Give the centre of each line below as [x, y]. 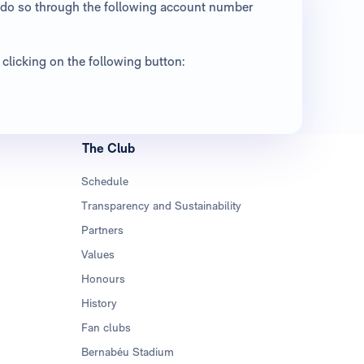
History [100, 303]
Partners [103, 230]
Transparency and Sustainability [162, 206]
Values [98, 255]
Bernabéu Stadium [128, 352]
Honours [104, 279]
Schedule [105, 182]
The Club [109, 149]
